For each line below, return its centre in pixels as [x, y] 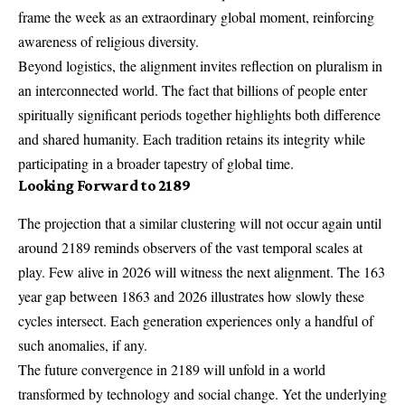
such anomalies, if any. [83, 344]
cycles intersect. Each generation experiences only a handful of [196, 320]
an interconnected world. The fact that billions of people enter [193, 89]
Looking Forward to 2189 [104, 185]
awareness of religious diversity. [108, 41]
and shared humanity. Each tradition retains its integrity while [192, 138]
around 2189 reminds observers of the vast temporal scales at [190, 247]
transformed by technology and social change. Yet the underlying [202, 393]
